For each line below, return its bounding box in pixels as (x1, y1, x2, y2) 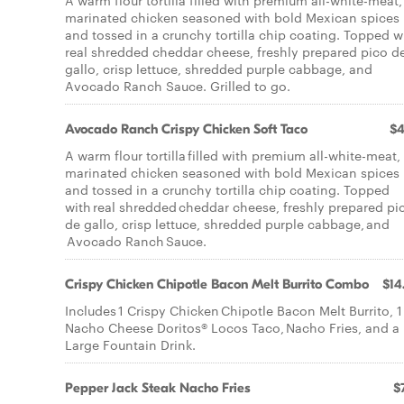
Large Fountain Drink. (65, 335, 196, 353)
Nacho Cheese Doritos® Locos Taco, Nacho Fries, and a (65, 318, 399, 336)
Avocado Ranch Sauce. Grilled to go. (65, 77, 290, 95)
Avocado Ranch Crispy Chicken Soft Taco (65, 121, 308, 137)
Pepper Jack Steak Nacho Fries (65, 380, 251, 396)
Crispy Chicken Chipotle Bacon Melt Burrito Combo (65, 276, 369, 292)
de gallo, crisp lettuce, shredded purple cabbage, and (65, 215, 390, 233)
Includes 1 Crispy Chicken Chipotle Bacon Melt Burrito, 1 (65, 301, 402, 319)
